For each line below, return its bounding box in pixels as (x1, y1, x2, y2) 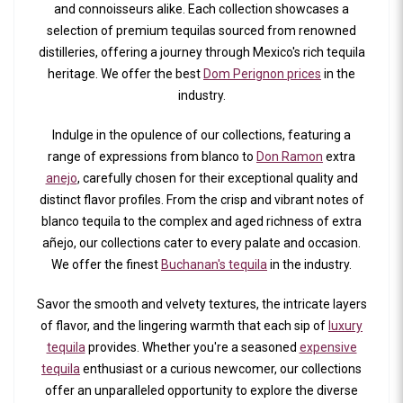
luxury (328, 318, 363, 334)
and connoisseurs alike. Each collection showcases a (54, 2, 349, 17)
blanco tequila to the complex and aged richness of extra (41, 214, 362, 229)
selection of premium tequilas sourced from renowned (47, 23, 356, 39)
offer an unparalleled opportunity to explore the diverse (45, 383, 358, 399)
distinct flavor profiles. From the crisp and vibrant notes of (39, 193, 364, 208)
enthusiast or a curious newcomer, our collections (80, 362, 362, 377)
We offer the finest (51, 257, 161, 273)
